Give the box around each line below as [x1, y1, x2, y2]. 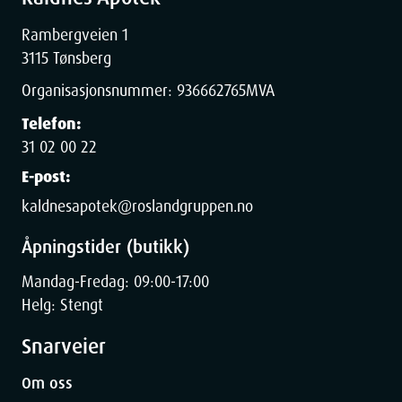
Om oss [22, 373, 73, 394]
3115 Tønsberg [22, 48, 111, 68]
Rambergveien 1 [22, 24, 128, 45]
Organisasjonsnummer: [22, 81, 177, 101]
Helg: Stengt [22, 294, 103, 315]
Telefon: [22, 112, 81, 135]
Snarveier [22, 332, 106, 360]
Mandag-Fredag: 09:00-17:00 [22, 271, 209, 292]
